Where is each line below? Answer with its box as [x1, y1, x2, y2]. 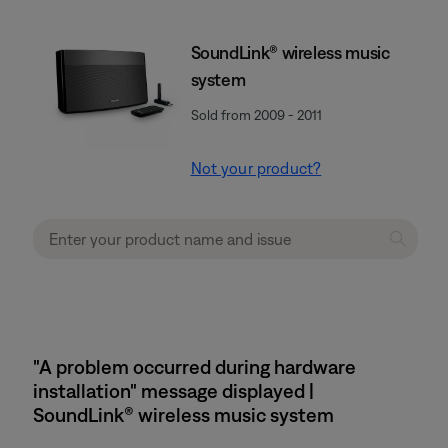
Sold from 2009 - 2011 [190, 107, 322, 123]
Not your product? [190, 159, 322, 177]
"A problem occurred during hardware [33, 355, 356, 378]
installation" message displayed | [33, 379, 314, 402]
